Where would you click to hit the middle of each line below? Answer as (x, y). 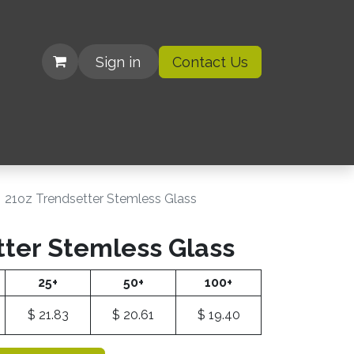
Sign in (119, 62)
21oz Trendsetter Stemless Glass (101, 199)
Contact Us (210, 62)
